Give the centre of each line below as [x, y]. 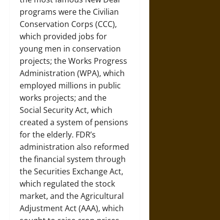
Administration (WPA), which [72, 73]
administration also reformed [74, 147]
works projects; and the [63, 98]
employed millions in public [70, 85]
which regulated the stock [67, 184]
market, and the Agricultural [72, 196]
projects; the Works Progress [73, 61]
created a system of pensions [74, 122]
